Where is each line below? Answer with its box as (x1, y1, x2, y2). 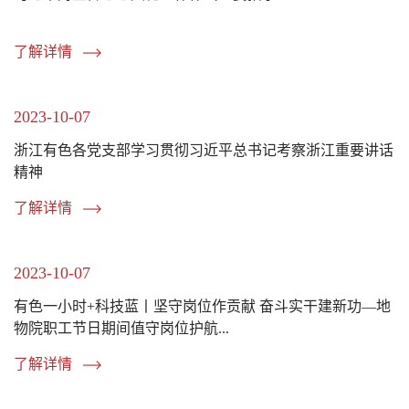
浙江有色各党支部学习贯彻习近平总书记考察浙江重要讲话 (14, 142, 393, 158)
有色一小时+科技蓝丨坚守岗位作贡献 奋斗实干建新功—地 (14, 298, 391, 314)
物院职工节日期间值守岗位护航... (14, 320, 229, 336)
